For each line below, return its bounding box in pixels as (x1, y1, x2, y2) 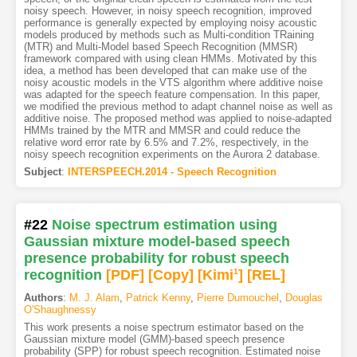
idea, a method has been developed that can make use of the (23, 65, 307, 77)
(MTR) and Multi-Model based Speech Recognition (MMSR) (23, 41, 297, 53)
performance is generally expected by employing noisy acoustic (23, 17, 317, 29)
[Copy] (147, 267, 194, 284)
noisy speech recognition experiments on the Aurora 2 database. (23, 148, 320, 161)
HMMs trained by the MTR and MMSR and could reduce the (23, 124, 300, 137)
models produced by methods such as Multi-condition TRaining (23, 29, 314, 41)
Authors (23, 292, 63, 304)
